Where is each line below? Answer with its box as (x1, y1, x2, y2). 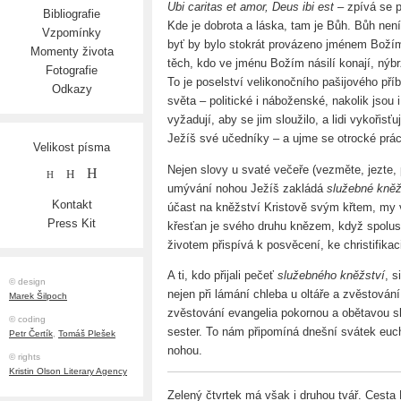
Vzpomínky (42, 26, 101, 39)
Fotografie (46, 64, 98, 77)
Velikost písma (33, 141, 110, 154)
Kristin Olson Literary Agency (9, 366, 127, 377)
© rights (9, 352, 40, 363)
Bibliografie (43, 7, 100, 21)
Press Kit (47, 217, 96, 231)
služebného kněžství (277, 268, 385, 282)
